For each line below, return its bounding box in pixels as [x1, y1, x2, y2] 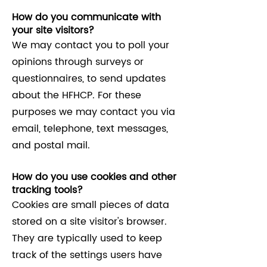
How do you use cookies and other [12, 169, 176, 185]
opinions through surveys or [12, 54, 144, 70]
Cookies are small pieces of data [12, 197, 169, 213]
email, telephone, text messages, [12, 121, 168, 136]
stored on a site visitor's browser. [12, 214, 167, 229]
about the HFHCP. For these [12, 88, 141, 103]
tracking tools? [12, 182, 83, 198]
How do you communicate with [12, 10, 161, 25]
